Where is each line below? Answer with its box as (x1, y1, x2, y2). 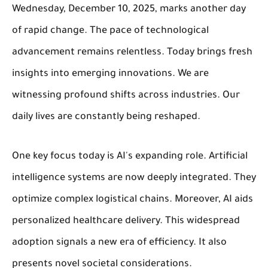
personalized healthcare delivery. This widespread (12, 215, 240, 227)
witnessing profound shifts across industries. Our (12, 90, 240, 101)
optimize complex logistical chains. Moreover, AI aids (12, 194, 253, 205)
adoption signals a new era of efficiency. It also (12, 237, 227, 248)
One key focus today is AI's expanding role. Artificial (12, 151, 248, 162)
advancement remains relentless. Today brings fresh (12, 47, 252, 58)
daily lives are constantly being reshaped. (12, 111, 200, 123)
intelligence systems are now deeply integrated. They (12, 172, 256, 184)
